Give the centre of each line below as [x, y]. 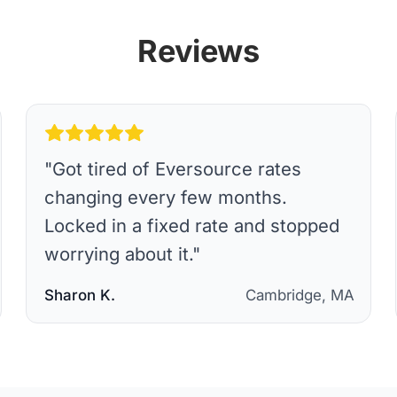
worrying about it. [119, 253]
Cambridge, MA [300, 295]
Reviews [198, 51]
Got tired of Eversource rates [177, 168]
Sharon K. [80, 295]
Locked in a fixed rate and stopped [192, 225]
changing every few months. [166, 197]
